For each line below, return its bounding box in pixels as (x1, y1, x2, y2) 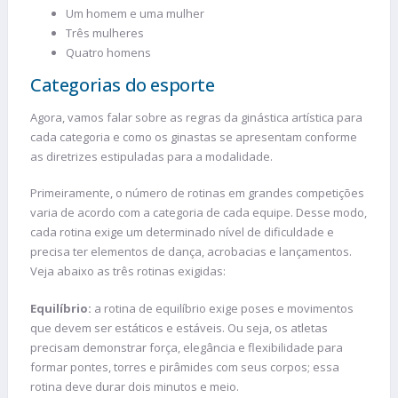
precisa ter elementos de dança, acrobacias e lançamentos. (30, 243, 352, 260)
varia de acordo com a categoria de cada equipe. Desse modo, (30, 204, 367, 221)
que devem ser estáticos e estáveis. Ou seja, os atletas (30, 319, 328, 336)
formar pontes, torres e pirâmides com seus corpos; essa (30, 358, 339, 375)
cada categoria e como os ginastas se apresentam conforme (30, 128, 357, 145)
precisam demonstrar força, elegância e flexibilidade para (30, 338, 343, 355)
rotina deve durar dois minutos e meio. (30, 378, 239, 394)
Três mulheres (66, 24, 144, 41)
